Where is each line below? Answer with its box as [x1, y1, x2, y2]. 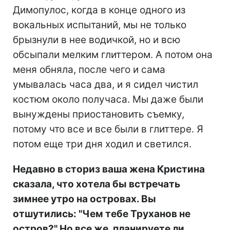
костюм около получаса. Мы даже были [13, 93, 203, 106]
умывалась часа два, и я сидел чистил [13, 79, 198, 91]
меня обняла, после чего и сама [13, 64, 165, 76]
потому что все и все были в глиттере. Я [13, 123, 203, 136]
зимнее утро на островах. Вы [13, 193, 156, 205]
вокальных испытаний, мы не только [13, 19, 186, 31]
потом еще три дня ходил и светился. [13, 138, 191, 150]
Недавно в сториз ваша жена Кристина [13, 163, 205, 176]
